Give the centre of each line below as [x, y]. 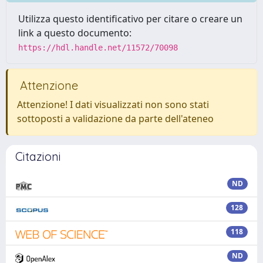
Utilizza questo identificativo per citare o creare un [130, 19]
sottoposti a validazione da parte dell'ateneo [115, 119]
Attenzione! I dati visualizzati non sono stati [113, 104]
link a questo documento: [75, 33]
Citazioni [38, 156]
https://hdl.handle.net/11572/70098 [98, 48]
